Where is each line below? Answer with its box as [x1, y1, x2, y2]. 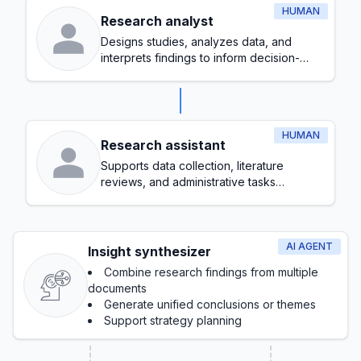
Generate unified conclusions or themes [104, 297, 316, 311]
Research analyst [101, 13, 214, 29]
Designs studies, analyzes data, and [101, 35, 292, 48]
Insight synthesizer [88, 243, 211, 259]
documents [88, 281, 147, 295]
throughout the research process [101, 191, 276, 205]
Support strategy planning [104, 313, 242, 327]
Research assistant [101, 137, 226, 153]
